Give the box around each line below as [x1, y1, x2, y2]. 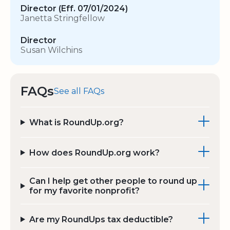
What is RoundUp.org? [29, 117, 124, 127]
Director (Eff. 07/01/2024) [21, 4, 128, 14]
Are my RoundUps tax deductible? [29, 214, 173, 224]
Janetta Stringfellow [21, 13, 105, 24]
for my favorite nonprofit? [29, 186, 140, 196]
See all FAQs [54, 86, 104, 97]
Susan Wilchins [21, 45, 82, 55]
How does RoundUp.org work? [29, 147, 160, 158]
